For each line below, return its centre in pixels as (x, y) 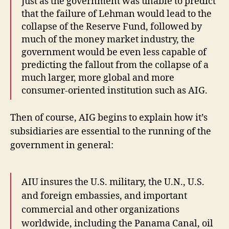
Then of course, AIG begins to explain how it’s (109, 118)
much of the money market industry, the (108, 39)
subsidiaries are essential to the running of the (111, 132)
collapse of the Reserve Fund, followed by (112, 27)
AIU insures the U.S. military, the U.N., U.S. (113, 182)
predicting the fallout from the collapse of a (115, 65)
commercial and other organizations (100, 210)
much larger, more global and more (98, 78)
